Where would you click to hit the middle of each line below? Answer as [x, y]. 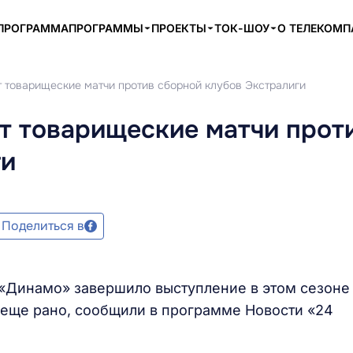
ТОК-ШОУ [242, 28]
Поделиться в [43, 226]
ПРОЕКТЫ [179, 28]
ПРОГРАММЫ [106, 28]
